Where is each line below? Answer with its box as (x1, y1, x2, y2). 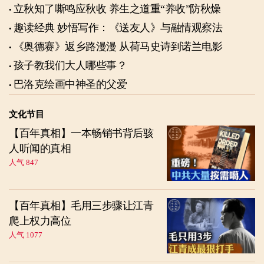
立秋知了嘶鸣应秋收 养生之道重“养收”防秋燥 (108, 3, 221, 15)
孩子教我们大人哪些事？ (13, 60, 127, 72)
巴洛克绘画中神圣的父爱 (13, 78, 127, 91)
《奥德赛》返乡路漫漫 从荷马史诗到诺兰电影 (13, 41, 222, 53)
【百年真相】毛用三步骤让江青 (9, 200, 153, 212)
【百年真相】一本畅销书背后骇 (9, 127, 153, 140)
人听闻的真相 (9, 143, 71, 155)
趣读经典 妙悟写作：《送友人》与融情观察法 (13, 22, 222, 34)
